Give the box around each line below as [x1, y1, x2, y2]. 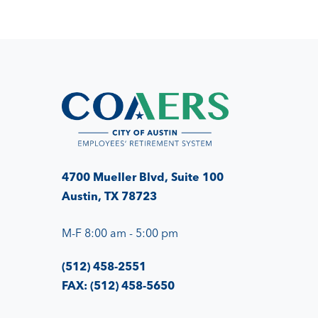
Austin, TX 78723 [62, 188, 157, 203]
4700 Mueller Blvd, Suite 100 [62, 169, 224, 184]
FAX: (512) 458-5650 [62, 278, 175, 292]
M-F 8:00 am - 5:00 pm [62, 225, 178, 240]
